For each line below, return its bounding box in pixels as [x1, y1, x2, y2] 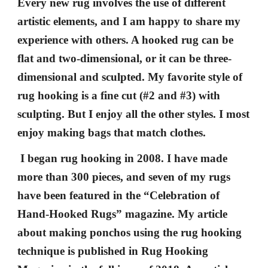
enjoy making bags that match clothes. [17, 126, 206, 139]
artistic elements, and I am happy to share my [17, 15, 241, 28]
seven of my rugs [148, 170, 231, 183]
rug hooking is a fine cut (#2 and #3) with [17, 89, 221, 102]
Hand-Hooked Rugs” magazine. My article [17, 208, 228, 220]
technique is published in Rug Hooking [17, 245, 209, 257]
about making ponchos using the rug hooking [17, 226, 242, 239]
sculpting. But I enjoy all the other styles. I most [17, 108, 250, 120]
